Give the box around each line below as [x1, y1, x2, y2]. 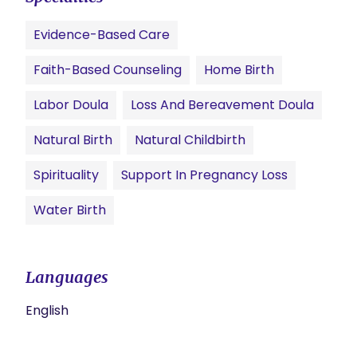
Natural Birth [33, 131, 112, 149]
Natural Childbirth [135, 131, 245, 149]
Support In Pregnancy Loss [121, 166, 288, 184]
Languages [25, 267, 108, 287]
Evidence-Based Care [33, 25, 170, 44]
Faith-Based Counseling [33, 61, 182, 79]
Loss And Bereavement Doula [131, 96, 314, 114]
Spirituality [33, 166, 99, 184]
